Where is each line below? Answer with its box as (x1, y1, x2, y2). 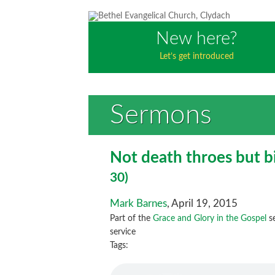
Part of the (110, 214, 153, 223)
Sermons (110, 101, 212, 129)
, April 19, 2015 (167, 198, 238, 209)
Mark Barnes (110, 198, 168, 209)
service (110, 228, 136, 237)
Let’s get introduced (159, 52, 234, 61)
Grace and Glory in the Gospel (153, 214, 267, 223)
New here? (155, 30, 238, 48)
